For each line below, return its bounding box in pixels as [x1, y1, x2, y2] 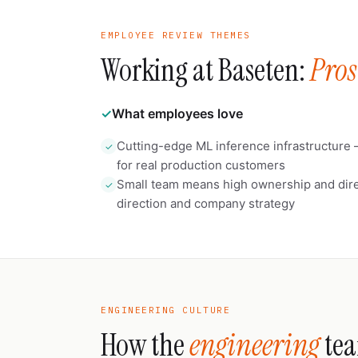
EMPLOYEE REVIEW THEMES [101, 30, 251, 41]
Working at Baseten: [101, 51, 310, 90]
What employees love [112, 105, 243, 121]
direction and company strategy [117, 196, 295, 211]
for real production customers [117, 157, 285, 173]
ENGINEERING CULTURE [101, 304, 231, 316]
